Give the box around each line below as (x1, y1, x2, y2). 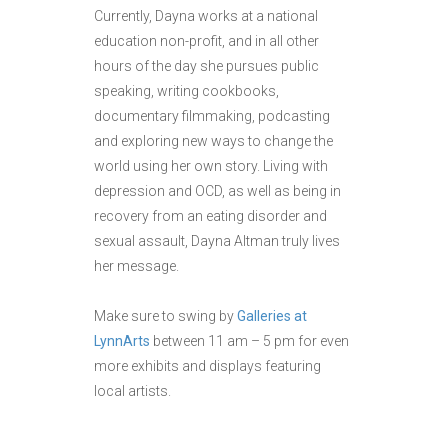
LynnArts (94, 332, 150, 349)
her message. (94, 257, 179, 274)
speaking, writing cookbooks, (94, 82, 279, 99)
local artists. (94, 382, 171, 399)
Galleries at (237, 307, 307, 324)
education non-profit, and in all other (94, 32, 319, 49)
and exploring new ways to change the (94, 132, 333, 149)
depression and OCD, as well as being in (94, 182, 341, 199)
